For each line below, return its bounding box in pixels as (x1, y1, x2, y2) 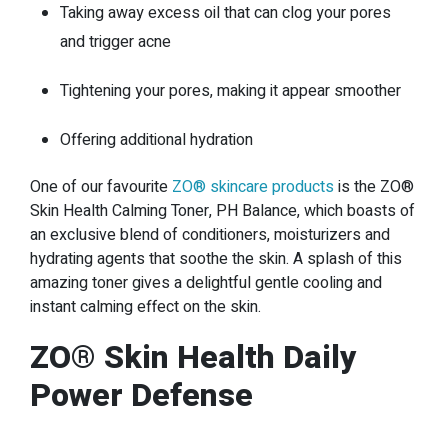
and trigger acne (60, 29, 171, 54)
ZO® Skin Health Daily (30, 333, 356, 381)
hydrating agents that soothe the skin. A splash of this (30, 246, 402, 271)
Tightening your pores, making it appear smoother (60, 78, 401, 103)
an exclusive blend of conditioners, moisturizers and (30, 222, 390, 247)
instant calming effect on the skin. (30, 294, 261, 319)
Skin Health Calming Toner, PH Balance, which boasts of (30, 198, 415, 223)
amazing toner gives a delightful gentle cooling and (30, 270, 382, 295)
